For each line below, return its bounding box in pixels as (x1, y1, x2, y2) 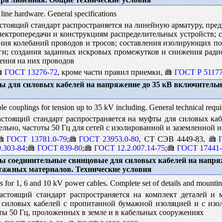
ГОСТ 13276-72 (4, 67, 57, 76)
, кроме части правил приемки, (57, 67, 165, 76)
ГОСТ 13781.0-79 (6, 134, 67, 143)
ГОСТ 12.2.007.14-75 (94, 143, 165, 152)
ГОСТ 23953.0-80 (78, 134, 139, 143)
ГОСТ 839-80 (37, 143, 82, 152)
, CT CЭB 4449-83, (139, 134, 209, 143)
